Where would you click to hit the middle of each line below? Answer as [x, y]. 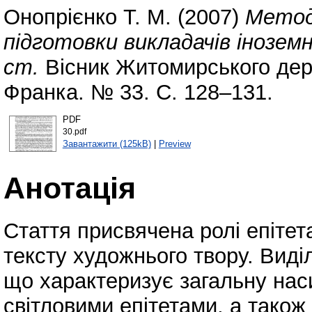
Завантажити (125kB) [107, 143]
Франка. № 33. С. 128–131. [138, 93]
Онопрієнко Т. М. [87, 17]
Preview [174, 143]
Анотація [70, 188]
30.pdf [74, 131]
